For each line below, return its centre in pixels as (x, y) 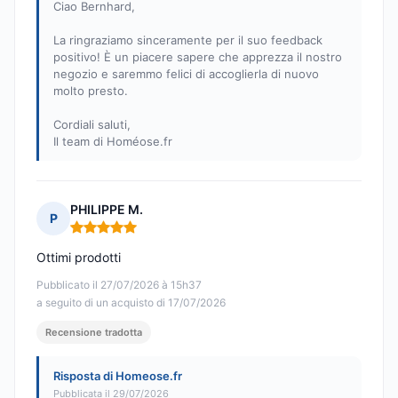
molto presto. (91, 91)
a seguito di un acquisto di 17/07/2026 (131, 303)
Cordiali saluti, (92, 125)
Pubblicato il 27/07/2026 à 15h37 (119, 285)
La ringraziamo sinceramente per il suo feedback (188, 40)
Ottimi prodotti (79, 258)
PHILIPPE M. (107, 210)
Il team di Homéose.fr (113, 142)
